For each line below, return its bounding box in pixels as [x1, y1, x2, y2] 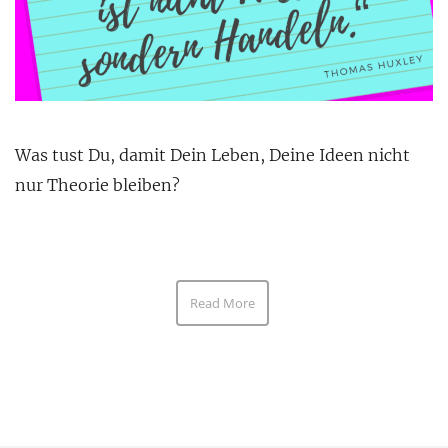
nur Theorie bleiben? [15, 175, 180, 196]
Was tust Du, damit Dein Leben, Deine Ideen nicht [15, 145, 410, 166]
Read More [190, 294, 255, 313]
